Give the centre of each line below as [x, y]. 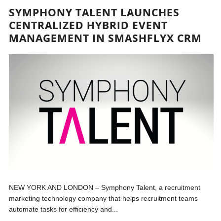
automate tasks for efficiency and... [64, 209]
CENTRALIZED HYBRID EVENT [89, 25]
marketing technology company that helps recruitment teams [104, 199]
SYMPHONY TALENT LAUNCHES [94, 12]
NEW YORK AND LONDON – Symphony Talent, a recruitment [105, 188]
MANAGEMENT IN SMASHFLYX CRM [106, 38]
